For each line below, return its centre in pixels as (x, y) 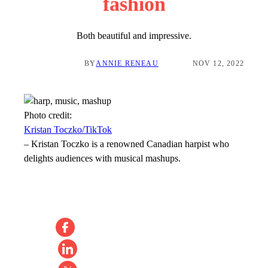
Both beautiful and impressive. (134, 36)
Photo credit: (48, 115)
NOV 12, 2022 (218, 64)
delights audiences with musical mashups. (102, 158)
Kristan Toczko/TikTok (68, 130)
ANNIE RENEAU (127, 64)
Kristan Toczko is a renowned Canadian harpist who (130, 144)
